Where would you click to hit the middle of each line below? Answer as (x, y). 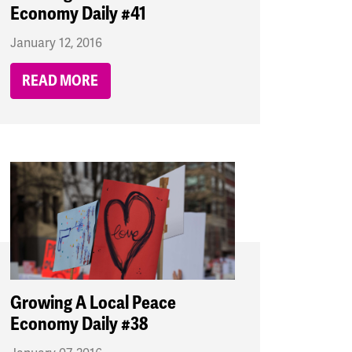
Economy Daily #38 (79, 324)
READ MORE (60, 81)
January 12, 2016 (56, 44)
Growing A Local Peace (93, 303)
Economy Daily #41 (78, 14)
